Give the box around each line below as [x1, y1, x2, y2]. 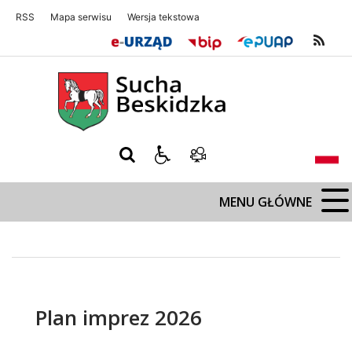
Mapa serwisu [50, 11, 112, 24]
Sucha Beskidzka [7, 64, 121, 82]
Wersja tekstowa [127, 11, 200, 24]
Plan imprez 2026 [35, 303, 202, 332]
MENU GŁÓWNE [219, 193, 312, 211]
